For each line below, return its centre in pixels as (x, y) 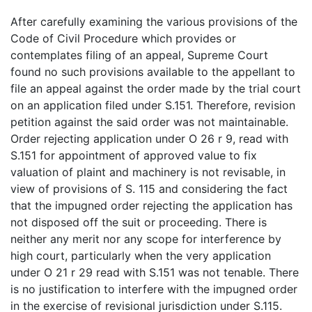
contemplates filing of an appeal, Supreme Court (139, 55)
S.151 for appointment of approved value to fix (134, 156)
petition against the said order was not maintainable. (149, 122)
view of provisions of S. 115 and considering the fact (149, 189)
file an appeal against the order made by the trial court (156, 89)
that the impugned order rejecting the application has (151, 206)
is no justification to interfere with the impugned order (154, 289)
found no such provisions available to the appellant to (153, 72)
